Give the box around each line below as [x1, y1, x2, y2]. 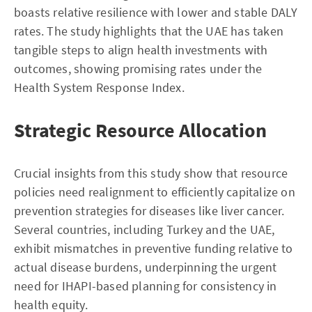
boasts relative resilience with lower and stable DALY [14, 4, 298, 20]
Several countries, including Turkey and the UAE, [14, 221, 275, 237]
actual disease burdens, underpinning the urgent [14, 259, 277, 275]
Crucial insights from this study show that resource [14, 165, 288, 181]
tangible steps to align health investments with [14, 42, 268, 58]
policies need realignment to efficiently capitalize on [14, 184, 295, 200]
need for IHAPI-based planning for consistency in [14, 278, 277, 294]
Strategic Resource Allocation [14, 118, 267, 143]
